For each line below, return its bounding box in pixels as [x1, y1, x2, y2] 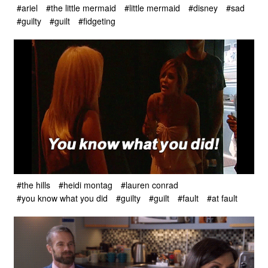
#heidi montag [59, 178, 112, 191]
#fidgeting [78, 15, 115, 28]
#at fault [207, 191, 237, 204]
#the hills [17, 178, 50, 191]
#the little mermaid [46, 1, 116, 14]
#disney [188, 1, 218, 14]
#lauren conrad [121, 178, 178, 191]
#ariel [17, 1, 38, 14]
